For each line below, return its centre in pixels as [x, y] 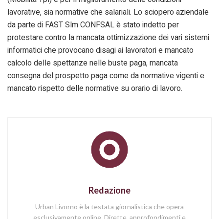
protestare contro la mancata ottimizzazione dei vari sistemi [108, 37]
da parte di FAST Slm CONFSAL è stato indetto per [93, 25]
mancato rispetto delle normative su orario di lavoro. [95, 88]
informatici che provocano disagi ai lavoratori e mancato [100, 50]
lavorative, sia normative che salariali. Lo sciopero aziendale [108, 12]
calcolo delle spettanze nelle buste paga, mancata [93, 63]
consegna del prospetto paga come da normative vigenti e [106, 76]
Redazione [109, 190]
